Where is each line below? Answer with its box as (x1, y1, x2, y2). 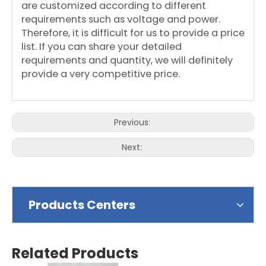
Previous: (113, 116, 153, 128)
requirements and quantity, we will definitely (21, 53, 233, 67)
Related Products (12, 243, 138, 263)
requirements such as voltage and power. (21, 12, 220, 26)
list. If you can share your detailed (21, 40, 182, 53)
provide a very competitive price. (21, 67, 180, 81)
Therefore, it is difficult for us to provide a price (21, 26, 245, 40)
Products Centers (28, 197, 135, 213)
